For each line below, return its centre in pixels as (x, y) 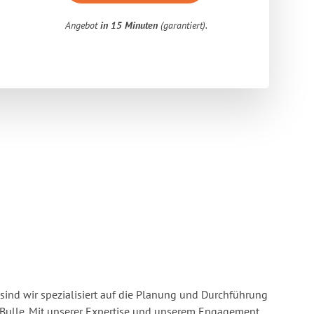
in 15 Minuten (129, 25)
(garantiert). (183, 25)
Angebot (83, 25)
